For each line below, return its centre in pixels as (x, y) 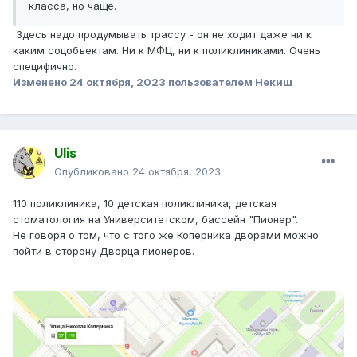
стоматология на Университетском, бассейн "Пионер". (155, 220)
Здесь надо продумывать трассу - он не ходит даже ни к (162, 35)
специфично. (46, 67)
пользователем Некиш (229, 82)
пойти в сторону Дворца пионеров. (104, 251)
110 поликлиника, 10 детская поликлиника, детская (145, 204)
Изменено (41, 82)
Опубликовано (93, 172)
